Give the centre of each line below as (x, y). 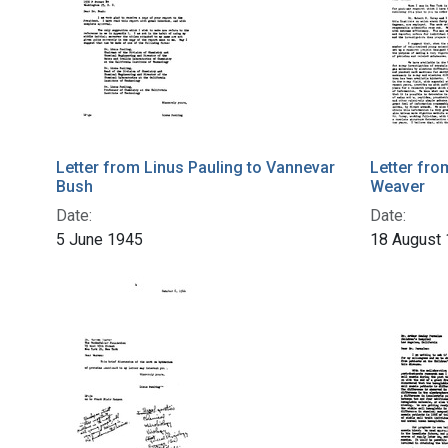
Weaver (397, 187)
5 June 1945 (99, 240)
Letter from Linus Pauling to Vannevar (195, 168)
